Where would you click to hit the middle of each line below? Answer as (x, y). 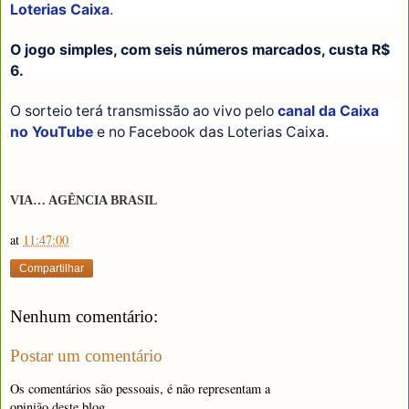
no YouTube (52, 131)
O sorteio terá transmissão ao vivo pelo (144, 110)
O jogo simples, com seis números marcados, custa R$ (200, 49)
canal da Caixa (328, 110)
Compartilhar (52, 268)
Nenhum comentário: (84, 316)
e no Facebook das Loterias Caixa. (213, 131)
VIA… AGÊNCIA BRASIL (84, 201)
